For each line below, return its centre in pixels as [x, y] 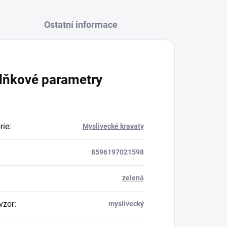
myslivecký [126, 204]
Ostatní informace [81, 25]
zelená [133, 178]
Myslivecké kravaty [113, 126]
